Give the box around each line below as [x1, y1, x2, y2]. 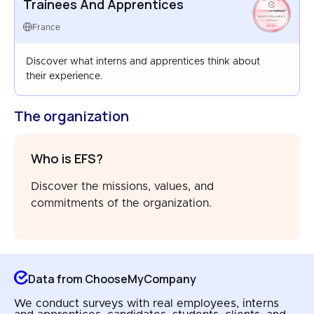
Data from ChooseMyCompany [28, 271, 196, 287]
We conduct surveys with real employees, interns [14, 298, 279, 309]
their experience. [26, 71, 103, 81]
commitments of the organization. [31, 198, 212, 209]
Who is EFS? [31, 150, 103, 167]
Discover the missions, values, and [31, 181, 214, 192]
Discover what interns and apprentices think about [26, 57, 260, 67]
